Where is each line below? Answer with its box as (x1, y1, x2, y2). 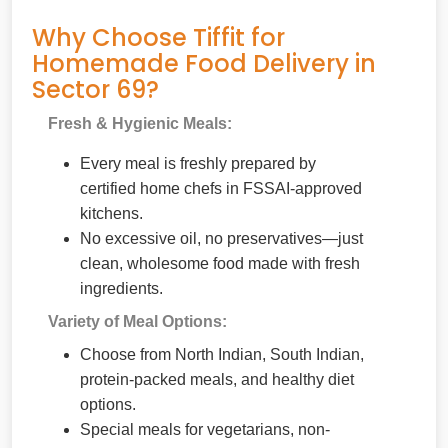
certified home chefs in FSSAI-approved (80, 179, 362, 197)
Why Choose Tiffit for (32, 20, 285, 54)
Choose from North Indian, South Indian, (80, 345, 364, 363)
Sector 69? (32, 72, 159, 106)
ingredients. (80, 279, 163, 297)
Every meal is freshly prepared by (80, 154, 316, 172)
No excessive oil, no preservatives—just (80, 229, 363, 247)
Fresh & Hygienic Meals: (48, 114, 232, 132)
